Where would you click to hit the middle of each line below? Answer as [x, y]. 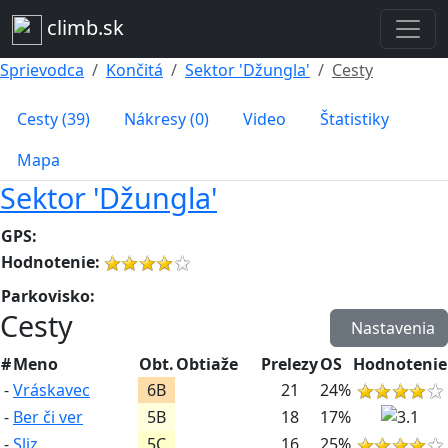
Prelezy [289, 363]
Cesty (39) [53, 118]
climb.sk [83, 27]
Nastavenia [393, 327]
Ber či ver [48, 416]
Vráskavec [51, 389]
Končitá [134, 69]
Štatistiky [354, 118]
